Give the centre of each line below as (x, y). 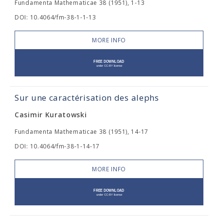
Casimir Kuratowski (51, 115)
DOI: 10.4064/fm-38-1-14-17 (57, 146)
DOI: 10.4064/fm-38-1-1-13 (55, 17)
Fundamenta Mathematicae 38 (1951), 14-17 (82, 132)
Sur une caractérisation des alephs (87, 98)
